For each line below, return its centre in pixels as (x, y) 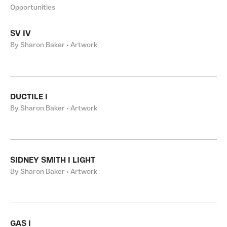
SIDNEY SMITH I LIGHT (53, 161)
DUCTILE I (29, 97)
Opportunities (33, 8)
